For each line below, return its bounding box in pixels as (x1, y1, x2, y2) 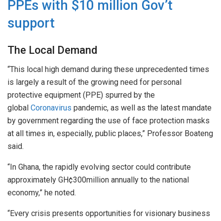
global (7, 103, 31, 112)
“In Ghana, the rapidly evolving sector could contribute (7, 162, 191, 172)
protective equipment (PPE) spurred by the (7, 90, 155, 100)
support (7, 15, 55, 32)
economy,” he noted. (7, 187, 76, 197)
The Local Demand (7, 43, 97, 56)
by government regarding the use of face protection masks (7, 115, 210, 125)
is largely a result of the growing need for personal (7, 77, 182, 87)
